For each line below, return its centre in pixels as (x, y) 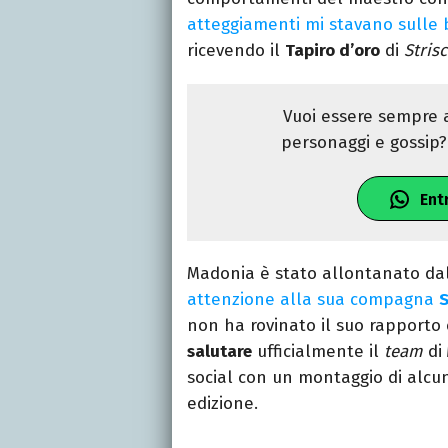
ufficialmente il (318, 352)
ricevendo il (236, 51)
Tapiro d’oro (332, 51)
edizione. (222, 404)
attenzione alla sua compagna (313, 300)
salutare (219, 352)
